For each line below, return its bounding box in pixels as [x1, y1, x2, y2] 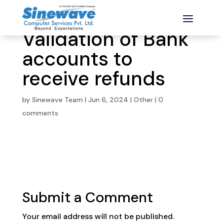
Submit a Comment [22, 188, 153, 207]
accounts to [22, 46, 133, 72]
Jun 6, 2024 [88, 95, 128, 104]
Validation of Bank [22, 26, 188, 52]
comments [22, 109, 58, 117]
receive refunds [22, 66, 165, 91]
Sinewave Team [32, 95, 83, 104]
